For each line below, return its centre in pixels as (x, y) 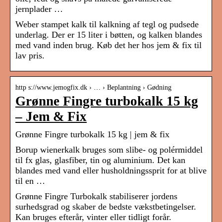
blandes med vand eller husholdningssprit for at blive (111, 171)
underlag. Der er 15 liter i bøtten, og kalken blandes (109, 35)
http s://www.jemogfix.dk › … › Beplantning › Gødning (93, 88)
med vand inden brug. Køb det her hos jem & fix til (109, 45)
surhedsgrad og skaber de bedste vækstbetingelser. (106, 207)
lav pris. (30, 56)
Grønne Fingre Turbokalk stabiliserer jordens (96, 196)
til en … (30, 181)
